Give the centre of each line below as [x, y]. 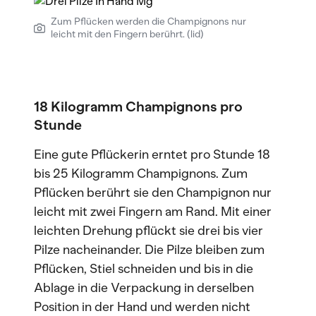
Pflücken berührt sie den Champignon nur [153, 193]
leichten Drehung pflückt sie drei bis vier [148, 231]
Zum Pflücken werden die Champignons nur [148, 22]
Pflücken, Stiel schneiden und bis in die [144, 269]
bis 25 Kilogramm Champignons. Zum [141, 174]
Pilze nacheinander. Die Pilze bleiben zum [149, 250]
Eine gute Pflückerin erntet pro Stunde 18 [152, 154]
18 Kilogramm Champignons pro [138, 107]
